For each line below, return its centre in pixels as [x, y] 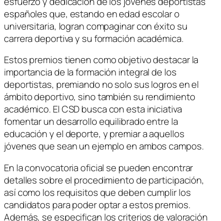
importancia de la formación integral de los [90, 72]
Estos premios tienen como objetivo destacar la [101, 60]
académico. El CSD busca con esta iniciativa [93, 109]
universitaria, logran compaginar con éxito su [96, 26]
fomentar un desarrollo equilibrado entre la [91, 122]
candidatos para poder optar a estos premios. [97, 204]
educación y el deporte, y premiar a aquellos [94, 134]
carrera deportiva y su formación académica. [94, 38]
